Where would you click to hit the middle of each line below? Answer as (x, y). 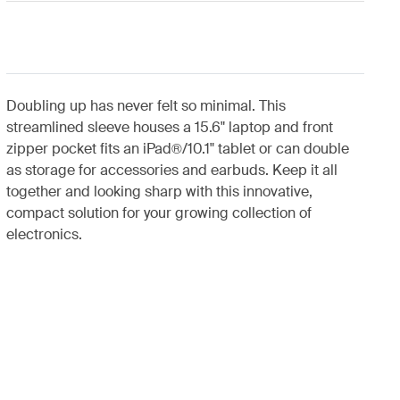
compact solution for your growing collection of (158, 213)
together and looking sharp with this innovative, (159, 192)
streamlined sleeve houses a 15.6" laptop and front (169, 127)
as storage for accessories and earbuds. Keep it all (171, 170)
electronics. (44, 234)
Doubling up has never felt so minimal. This (146, 106)
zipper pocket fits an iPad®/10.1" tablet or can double (177, 149)
